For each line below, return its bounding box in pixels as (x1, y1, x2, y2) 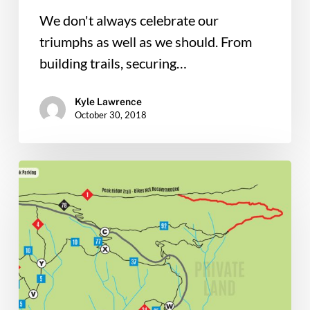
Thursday (17, 161, 75, 179)
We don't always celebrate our (39, 12, 219, 29)
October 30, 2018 (74, 109, 147, 121)
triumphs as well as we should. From (39, 33, 252, 51)
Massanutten (17, 183, 96, 200)
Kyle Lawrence (74, 96, 142, 108)
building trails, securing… (39, 55, 187, 72)
